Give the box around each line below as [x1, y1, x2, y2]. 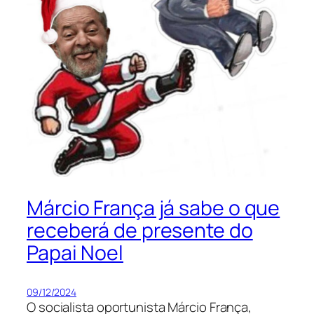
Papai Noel [27, 239, 123, 267]
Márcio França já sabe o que [27, 194, 280, 222]
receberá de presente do [27, 217, 253, 245]
